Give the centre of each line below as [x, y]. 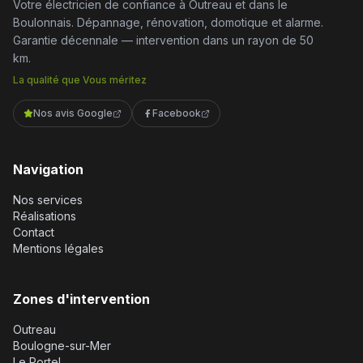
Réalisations [45, 216]
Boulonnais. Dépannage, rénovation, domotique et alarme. [168, 22]
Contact [34, 232]
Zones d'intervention [81, 299]
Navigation [48, 169]
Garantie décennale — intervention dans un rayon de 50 [163, 40]
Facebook [177, 113]
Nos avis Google [73, 113]
